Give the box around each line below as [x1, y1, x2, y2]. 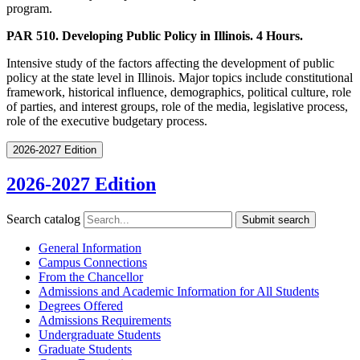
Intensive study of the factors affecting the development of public [6, 55, 334, 70]
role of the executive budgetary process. [6, 113, 207, 128]
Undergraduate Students [39, 328, 161, 342]
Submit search [242, 214, 309, 227]
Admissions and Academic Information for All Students [39, 284, 319, 299]
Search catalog [6, 212, 80, 227]
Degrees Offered [39, 299, 123, 313]
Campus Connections [39, 256, 147, 270]
